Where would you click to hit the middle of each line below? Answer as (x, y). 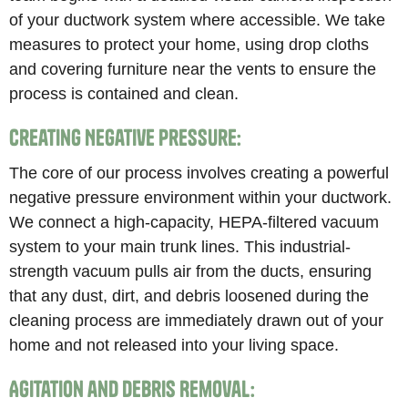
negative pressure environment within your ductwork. (201, 198)
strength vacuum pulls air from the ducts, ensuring (191, 271)
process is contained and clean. (124, 93)
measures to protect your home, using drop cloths (189, 44)
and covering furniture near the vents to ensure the (193, 68)
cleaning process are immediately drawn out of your (197, 321)
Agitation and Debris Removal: (133, 389)
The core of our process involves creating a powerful (199, 173)
